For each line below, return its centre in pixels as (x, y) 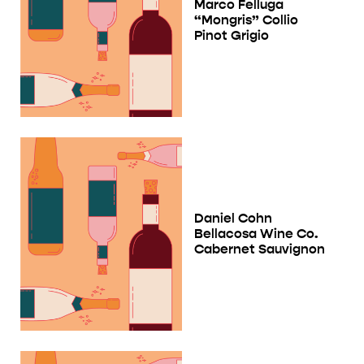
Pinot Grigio (232, 35)
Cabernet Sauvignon (260, 249)
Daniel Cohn (233, 219)
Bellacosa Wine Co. (256, 234)
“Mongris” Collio (246, 19)
